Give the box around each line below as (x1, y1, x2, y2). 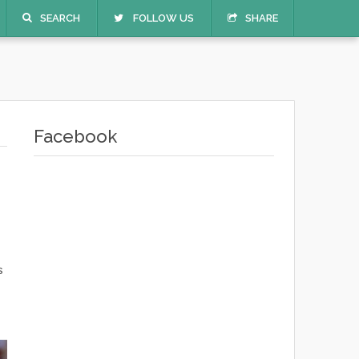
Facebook (33, 126, 117, 147)
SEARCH (40, 12, 80, 24)
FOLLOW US (133, 12, 194, 24)
